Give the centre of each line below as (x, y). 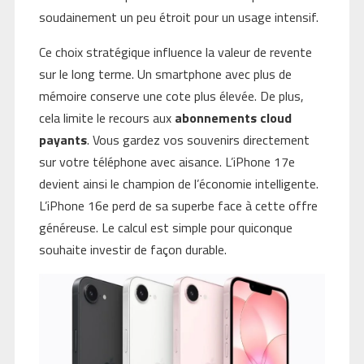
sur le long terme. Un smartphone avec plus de (165, 74)
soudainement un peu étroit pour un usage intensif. (178, 17)
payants (63, 140)
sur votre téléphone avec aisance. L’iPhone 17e (167, 162)
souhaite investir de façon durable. (132, 250)
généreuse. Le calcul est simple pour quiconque (165, 228)
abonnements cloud (233, 118)
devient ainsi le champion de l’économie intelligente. (178, 184)
